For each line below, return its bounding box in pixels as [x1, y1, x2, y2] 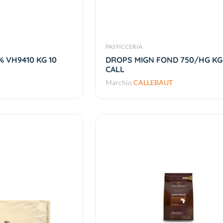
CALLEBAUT [133, 78, 173, 87]
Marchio [106, 78, 134, 87]
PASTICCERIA [106, 43, 143, 51]
